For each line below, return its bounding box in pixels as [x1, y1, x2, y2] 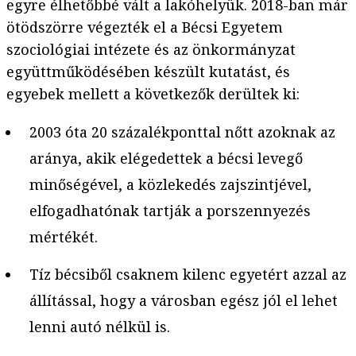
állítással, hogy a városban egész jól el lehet [29, 290, 338, 310]
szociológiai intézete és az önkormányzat [6, 40, 296, 60]
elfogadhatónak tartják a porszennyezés [29, 201, 311, 221]
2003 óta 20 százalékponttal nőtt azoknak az [29, 122, 335, 142]
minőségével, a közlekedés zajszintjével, [29, 175, 311, 195]
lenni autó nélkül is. [29, 316, 170, 336]
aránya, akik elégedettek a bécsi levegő [29, 149, 303, 168]
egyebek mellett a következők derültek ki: [6, 84, 300, 104]
